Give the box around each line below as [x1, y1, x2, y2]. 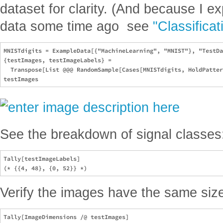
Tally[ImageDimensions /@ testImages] [3, 213, 129, 221]
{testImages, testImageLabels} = [3, 56, 115, 64]
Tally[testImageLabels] [3, 154, 80, 162]
